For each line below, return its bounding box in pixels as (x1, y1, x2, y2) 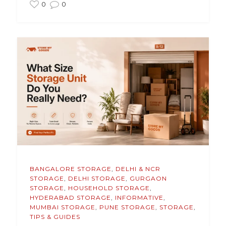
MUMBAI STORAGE (29, 203, 95, 211)
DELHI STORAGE (68, 175, 126, 183)
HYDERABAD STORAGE (29, 194, 111, 202)
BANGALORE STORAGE (29, 165, 111, 173)
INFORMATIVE (115, 194, 163, 202)
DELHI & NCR (115, 165, 160, 173)
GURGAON (129, 175, 167, 183)
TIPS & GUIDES (29, 213, 80, 221)
